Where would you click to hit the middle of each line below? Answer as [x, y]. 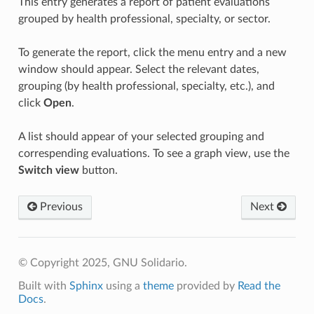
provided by [205, 286]
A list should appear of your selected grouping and [141, 136]
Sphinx [86, 286]
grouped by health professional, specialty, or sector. [144, 19]
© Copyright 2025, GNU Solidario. [102, 262]
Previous [60, 206]
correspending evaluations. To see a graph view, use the [153, 153]
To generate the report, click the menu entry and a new [152, 52]
